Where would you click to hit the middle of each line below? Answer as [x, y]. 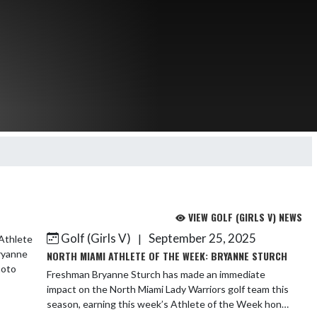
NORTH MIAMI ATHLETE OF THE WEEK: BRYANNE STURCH [167, 256]
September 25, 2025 [201, 238]
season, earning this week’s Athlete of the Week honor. [169, 304]
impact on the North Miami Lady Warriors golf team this [168, 289]
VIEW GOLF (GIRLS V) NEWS [244, 217]
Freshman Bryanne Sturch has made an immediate [156, 274]
